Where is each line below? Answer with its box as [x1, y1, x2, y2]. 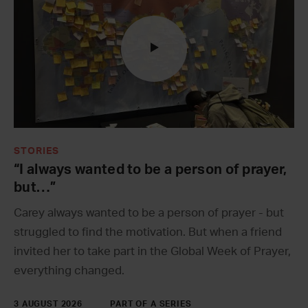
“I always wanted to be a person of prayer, [14, 162, 287, 177]
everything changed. [14, 264, 124, 276]
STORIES [14, 146, 59, 156]
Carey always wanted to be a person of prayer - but [14, 206, 284, 219]
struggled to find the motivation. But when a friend [14, 225, 282, 238]
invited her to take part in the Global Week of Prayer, [14, 245, 291, 257]
